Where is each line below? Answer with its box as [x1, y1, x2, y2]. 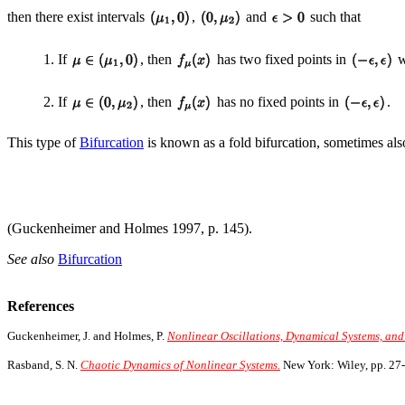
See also [7, 251, 58, 268]
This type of [7, 135, 80, 151]
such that [306, 8, 361, 24]
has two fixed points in [213, 51, 350, 67]
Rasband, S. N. [7, 358, 80, 372]
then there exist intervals [7, 8, 148, 24]
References [7, 298, 74, 315]
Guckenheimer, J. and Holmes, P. [7, 329, 167, 344]
